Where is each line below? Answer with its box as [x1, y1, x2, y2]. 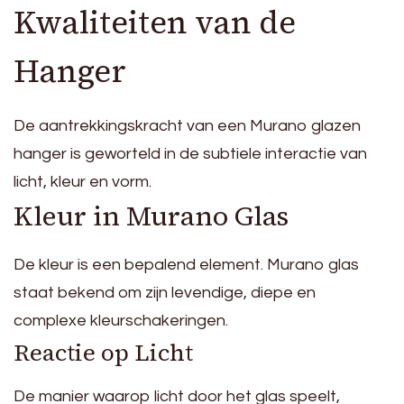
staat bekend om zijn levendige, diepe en [14, 283, 316, 301]
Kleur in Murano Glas [14, 197, 289, 234]
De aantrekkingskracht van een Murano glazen [14, 116, 361, 134]
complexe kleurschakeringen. [14, 311, 228, 329]
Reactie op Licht [14, 335, 193, 369]
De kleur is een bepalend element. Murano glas [14, 255, 359, 273]
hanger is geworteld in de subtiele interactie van [14, 144, 367, 162]
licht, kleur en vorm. [14, 172, 151, 190]
